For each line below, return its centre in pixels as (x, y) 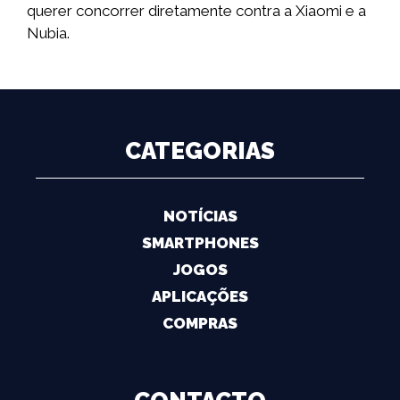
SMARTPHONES (200, 243)
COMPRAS (200, 324)
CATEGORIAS (200, 151)
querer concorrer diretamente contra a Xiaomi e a (196, 11)
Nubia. (48, 33)
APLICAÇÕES (200, 297)
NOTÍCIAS (200, 217)
